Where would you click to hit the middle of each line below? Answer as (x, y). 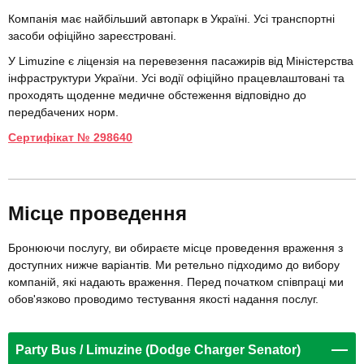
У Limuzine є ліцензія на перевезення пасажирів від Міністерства (181, 61)
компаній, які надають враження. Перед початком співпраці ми (176, 282)
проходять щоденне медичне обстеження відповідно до (157, 95)
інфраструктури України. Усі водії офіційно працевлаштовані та (176, 78)
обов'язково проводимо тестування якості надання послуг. (163, 299)
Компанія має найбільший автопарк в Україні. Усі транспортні (171, 19)
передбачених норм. (63, 113)
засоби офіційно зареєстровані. (94, 36)
